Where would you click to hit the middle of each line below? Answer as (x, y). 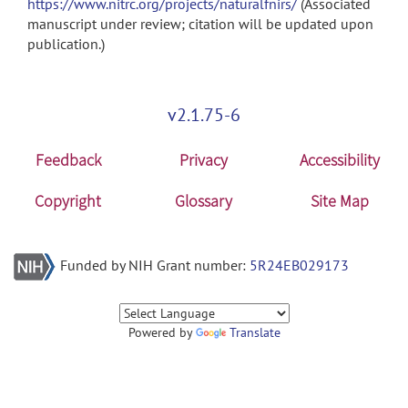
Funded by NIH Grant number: (155, 265)
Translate (255, 332)
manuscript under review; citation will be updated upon (200, 24)
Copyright (68, 201)
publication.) (66, 44)
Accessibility (340, 160)
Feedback (68, 160)
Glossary (204, 201)
